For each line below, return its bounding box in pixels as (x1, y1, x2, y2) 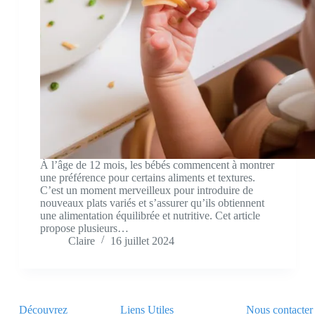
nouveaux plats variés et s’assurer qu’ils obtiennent (39, 197, 264, 210)
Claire (67, 235, 95, 247)
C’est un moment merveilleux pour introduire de (39, 184, 253, 197)
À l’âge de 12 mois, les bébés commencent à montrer (39, 159, 274, 172)
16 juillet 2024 (110, 235, 174, 247)
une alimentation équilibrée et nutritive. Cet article (39, 210, 260, 222)
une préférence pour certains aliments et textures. (39, 172, 255, 184)
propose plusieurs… (39, 222, 129, 235)
